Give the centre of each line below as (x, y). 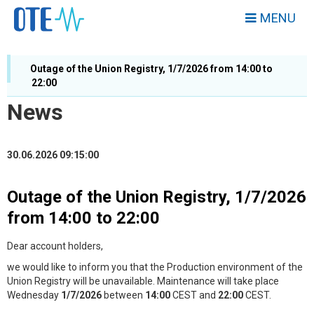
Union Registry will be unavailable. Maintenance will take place (143, 281)
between (123, 295)
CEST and (194, 295)
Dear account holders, (55, 246)
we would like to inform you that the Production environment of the (155, 267)
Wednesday (34, 295)
